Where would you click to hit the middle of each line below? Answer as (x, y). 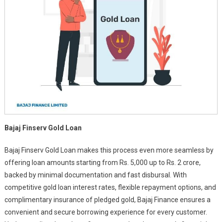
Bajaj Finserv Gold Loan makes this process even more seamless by (109, 150)
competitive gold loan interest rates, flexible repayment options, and (110, 187)
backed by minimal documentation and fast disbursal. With (95, 175)
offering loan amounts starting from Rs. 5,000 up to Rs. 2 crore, (102, 163)
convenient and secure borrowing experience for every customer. (106, 212)
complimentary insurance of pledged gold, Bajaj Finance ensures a (107, 200)
